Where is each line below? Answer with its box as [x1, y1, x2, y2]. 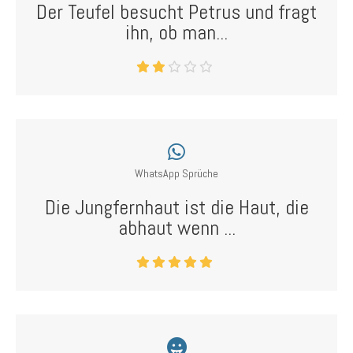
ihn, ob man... [125, 20, 228, 46]
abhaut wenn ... [117, 215, 236, 241]
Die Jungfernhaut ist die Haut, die [44, 195, 309, 221]
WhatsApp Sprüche [135, 166, 218, 180]
